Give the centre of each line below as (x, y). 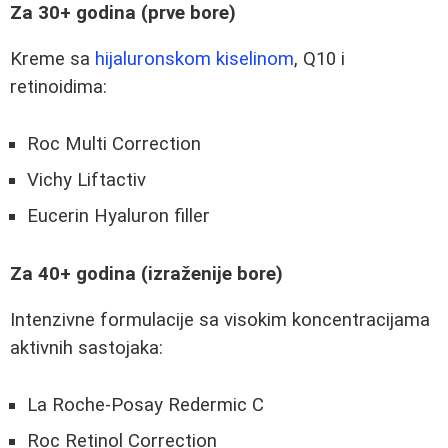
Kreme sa (52, 59)
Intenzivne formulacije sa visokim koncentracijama (220, 320)
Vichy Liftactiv (86, 180)
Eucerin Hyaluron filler (118, 216)
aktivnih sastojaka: (86, 348)
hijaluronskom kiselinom (194, 59)
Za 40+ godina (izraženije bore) (146, 273)
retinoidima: (58, 87)
